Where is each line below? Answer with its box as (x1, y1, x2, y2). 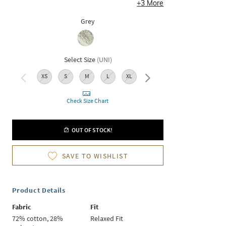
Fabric (12, 202, 32, 212)
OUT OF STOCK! (69, 126, 112, 134)
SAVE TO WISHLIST (62, 151, 129, 161)
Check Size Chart (66, 97, 109, 105)
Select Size (64, 55, 95, 65)
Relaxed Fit (90, 214, 124, 223)
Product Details (12, 186, 66, 195)
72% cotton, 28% (12, 214, 64, 223)
